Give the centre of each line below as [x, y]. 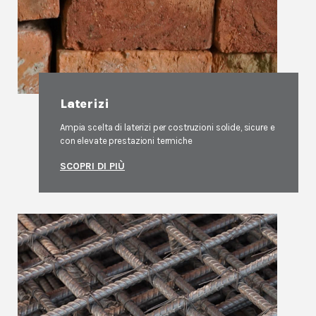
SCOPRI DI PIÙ [92, 166]
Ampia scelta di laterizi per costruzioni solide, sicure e [168, 127]
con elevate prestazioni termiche [126, 141]
